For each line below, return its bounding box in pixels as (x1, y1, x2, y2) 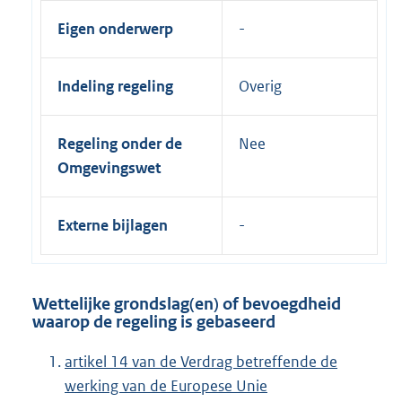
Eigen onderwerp (57, 19, 173, 39)
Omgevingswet (57, 158, 161, 179)
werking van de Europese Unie (65, 375, 267, 396)
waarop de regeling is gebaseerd (32, 311, 275, 333)
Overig (239, 76, 282, 97)
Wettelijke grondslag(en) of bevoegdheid (32, 293, 341, 315)
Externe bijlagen (57, 215, 168, 236)
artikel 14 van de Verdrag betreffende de (65, 351, 337, 371)
